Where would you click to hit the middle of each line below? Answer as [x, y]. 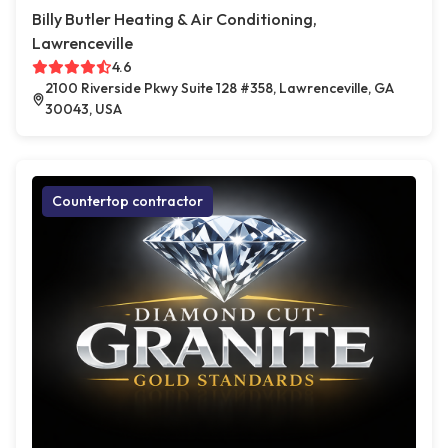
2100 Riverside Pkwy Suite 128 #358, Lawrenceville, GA [219, 88]
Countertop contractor [127, 201]
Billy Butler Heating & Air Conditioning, [174, 19]
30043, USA [83, 109]
